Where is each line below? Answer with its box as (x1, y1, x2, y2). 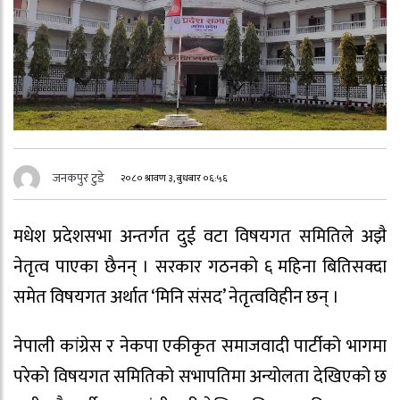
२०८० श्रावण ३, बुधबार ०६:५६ (121, 170, 229, 187)
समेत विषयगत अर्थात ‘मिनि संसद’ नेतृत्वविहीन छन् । (13, 282, 339, 313)
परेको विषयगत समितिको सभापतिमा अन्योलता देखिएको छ (13, 361, 387, 392)
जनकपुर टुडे (53, 168, 104, 189)
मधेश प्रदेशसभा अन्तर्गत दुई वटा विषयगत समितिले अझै (13, 221, 387, 253)
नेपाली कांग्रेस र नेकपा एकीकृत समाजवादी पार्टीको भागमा (13, 330, 387, 362)
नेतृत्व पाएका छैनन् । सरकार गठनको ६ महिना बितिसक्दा (13, 252, 387, 283)
